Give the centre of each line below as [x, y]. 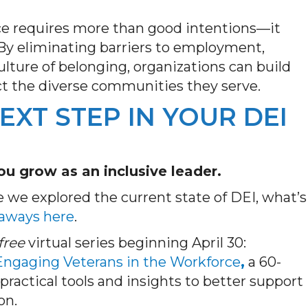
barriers [124, 47]
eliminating [57, 47]
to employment [207, 47]
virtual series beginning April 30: [135, 242]
